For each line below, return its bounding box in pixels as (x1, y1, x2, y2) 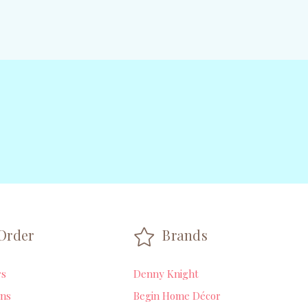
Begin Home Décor (133, 288, 221, 302)
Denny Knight (133, 266, 199, 280)
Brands (159, 225, 208, 244)
